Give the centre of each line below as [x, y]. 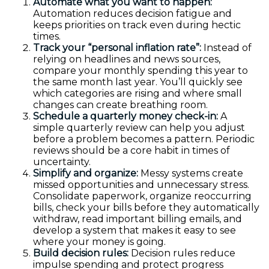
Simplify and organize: [86, 173]
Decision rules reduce [182, 253]
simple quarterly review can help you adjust [139, 128]
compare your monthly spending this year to [141, 71]
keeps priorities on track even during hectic [137, 25]
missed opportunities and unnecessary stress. [141, 185]
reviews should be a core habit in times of [131, 150]
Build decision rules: [81, 253]
